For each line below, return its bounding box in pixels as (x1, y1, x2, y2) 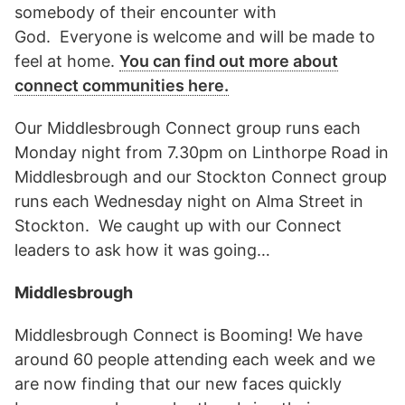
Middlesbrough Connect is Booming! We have (14, 325, 363, 344)
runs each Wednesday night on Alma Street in (14, 191, 363, 211)
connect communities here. (14, 75, 229, 95)
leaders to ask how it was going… (14, 240, 270, 259)
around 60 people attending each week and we (14, 349, 375, 369)
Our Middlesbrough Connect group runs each (14, 118, 361, 137)
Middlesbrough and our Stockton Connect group (14, 166, 387, 186)
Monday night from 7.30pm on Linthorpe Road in (14, 142, 389, 162)
